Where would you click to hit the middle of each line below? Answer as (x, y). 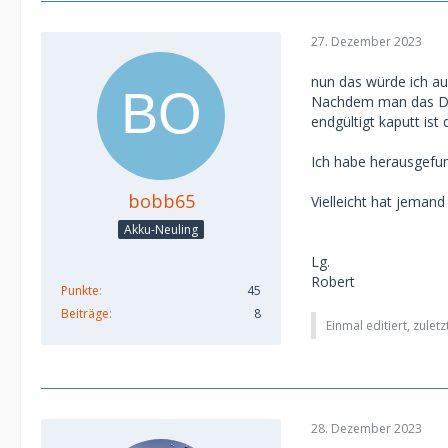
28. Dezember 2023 (366, 429)
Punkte (80, 290)
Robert (333, 281)
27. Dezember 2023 (366, 42)
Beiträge (85, 313)
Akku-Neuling (161, 229)
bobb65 (161, 200)
